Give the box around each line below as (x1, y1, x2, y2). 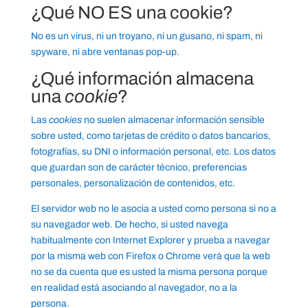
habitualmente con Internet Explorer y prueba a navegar (30, 235, 270, 246)
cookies (48, 115, 82, 126)
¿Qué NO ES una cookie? (30, 3, 233, 23)
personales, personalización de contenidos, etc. (30, 178, 235, 189)
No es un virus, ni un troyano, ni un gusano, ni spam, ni (30, 31, 263, 42)
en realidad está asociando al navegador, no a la (30, 283, 237, 294)
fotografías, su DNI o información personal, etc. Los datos (30, 146, 276, 157)
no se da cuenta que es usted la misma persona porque (30, 267, 267, 278)
